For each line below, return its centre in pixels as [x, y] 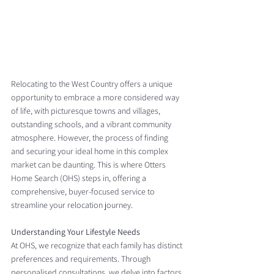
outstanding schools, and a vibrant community [92, 124]
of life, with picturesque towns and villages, [87, 111]
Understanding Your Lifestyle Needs [76, 232]
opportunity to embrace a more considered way [96, 97]
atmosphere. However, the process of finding [91, 138]
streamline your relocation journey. [72, 205]
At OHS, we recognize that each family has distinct [98, 245]
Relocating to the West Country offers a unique [93, 84]
